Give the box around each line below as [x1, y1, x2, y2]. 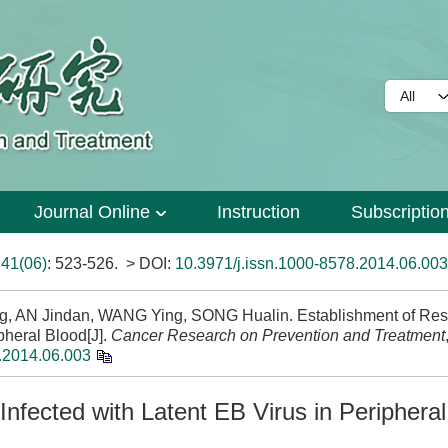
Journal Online [34, 202, 151, 222]
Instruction [217, 202, 300, 222]
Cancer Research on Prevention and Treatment [111, 327, 445, 344]
